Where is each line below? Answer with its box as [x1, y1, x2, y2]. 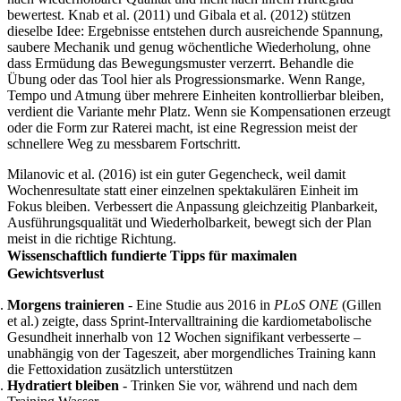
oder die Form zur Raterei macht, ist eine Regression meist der [7, 120, 357, 135]
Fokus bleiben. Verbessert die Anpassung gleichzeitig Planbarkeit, [7, 199, 378, 214]
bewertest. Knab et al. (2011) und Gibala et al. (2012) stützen [7, 7, 351, 22]
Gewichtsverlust [7, 266, 104, 281]
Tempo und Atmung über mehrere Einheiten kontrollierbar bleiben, [7, 88, 384, 103]
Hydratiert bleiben [7, 378, 119, 393]
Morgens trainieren [7, 297, 124, 312]
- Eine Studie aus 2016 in [124, 297, 274, 312]
